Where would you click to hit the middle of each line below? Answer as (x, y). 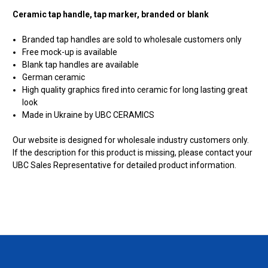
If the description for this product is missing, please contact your (133, 153)
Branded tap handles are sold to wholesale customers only (132, 40)
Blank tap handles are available (81, 65)
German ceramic (54, 77)
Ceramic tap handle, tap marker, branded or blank (111, 15)
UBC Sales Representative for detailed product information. (124, 165)
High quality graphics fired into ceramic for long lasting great (135, 90)
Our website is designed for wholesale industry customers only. (131, 140)
